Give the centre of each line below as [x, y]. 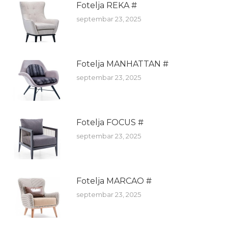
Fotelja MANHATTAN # [122, 64]
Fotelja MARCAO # [114, 181]
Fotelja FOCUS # [110, 122]
